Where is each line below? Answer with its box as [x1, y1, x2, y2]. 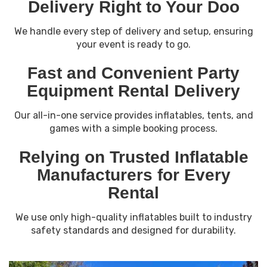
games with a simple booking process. [49, 123, 218, 134]
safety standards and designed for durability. [31, 225, 236, 236]
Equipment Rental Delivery [27, 82, 240, 100]
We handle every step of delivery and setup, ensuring [14, 26, 253, 37]
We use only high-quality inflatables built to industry [15, 212, 252, 223]
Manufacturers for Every [36, 166, 231, 184]
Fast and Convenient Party [27, 64, 240, 82]
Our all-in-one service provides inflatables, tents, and [14, 110, 253, 121]
